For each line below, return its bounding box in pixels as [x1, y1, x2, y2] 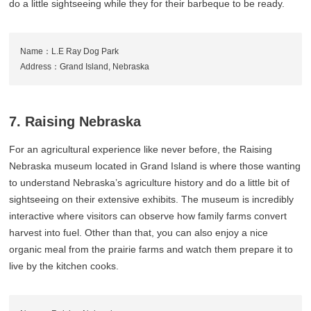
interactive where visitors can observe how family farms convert [9, 210, 287, 221]
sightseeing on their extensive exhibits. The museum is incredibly [9, 193, 294, 205]
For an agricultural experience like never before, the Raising [9, 143, 273, 155]
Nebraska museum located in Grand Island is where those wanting [9, 160, 301, 171]
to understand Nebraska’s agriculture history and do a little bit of [9, 176, 290, 188]
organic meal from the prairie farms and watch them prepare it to [9, 243, 294, 255]
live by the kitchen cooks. [9, 260, 119, 271]
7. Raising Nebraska [9, 113, 142, 129]
